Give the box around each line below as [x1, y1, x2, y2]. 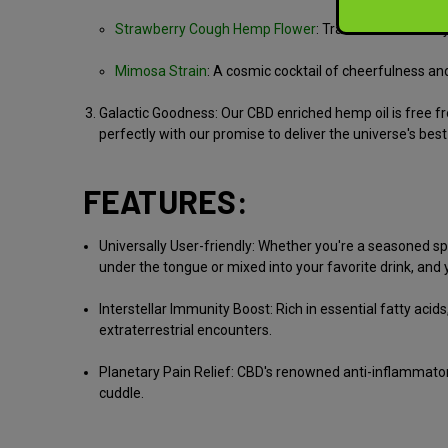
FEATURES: [82, 181, 248, 220]
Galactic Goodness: [98, 104, 221, 121]
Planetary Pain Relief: [98, 363, 234, 380]
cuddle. [98, 384, 144, 401]
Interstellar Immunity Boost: [98, 300, 273, 317]
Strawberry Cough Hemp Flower [115, 20, 317, 37]
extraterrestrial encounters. [98, 321, 272, 338]
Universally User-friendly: [98, 237, 258, 254]
